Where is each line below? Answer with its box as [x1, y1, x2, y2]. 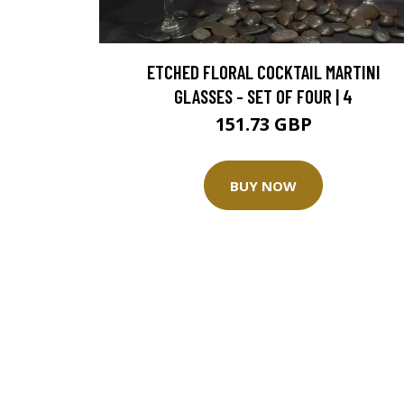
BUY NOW [230, 176, 297, 195]
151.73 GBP [215, 112, 312, 137]
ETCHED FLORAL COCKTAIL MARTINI [146, 60, 381, 84]
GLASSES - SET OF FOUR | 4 [174, 85, 353, 108]
